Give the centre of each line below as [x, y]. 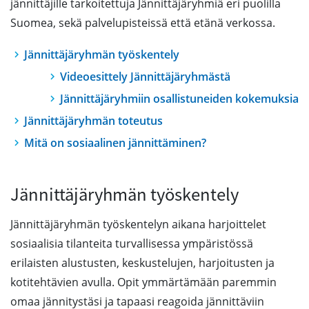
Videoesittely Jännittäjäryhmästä [145, 77]
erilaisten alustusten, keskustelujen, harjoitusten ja [142, 263]
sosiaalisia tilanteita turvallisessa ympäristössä [132, 243]
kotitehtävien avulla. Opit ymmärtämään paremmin [143, 282]
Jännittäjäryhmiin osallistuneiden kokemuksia [179, 99]
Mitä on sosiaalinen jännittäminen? [115, 143]
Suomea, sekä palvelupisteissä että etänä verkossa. [143, 23]
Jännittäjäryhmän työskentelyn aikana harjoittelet [138, 224]
